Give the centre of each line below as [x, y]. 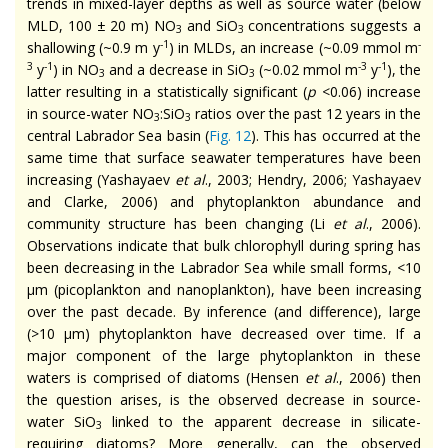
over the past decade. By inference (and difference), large [224, 311]
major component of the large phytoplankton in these [224, 355]
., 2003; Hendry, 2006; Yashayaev [313, 179]
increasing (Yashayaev [101, 179]
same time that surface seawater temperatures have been [224, 157]
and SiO [210, 25]
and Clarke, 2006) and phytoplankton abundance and [224, 201]
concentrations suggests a [332, 25]
